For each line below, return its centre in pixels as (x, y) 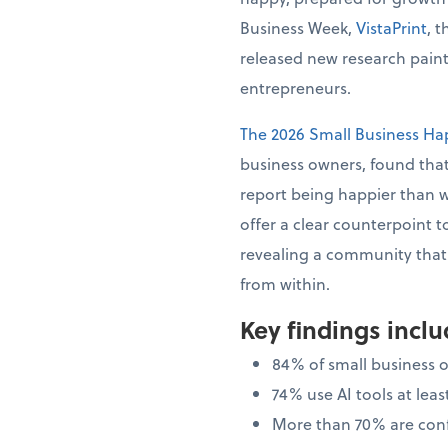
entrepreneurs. (295, 87)
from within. (285, 283)
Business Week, (298, 27)
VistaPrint (391, 27)
